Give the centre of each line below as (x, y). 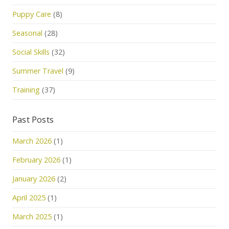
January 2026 (34, 179)
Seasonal (27, 33)
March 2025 (32, 216)
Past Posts (33, 120)
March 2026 (32, 141)
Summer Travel (38, 71)
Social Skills (31, 52)
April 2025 (29, 198)
